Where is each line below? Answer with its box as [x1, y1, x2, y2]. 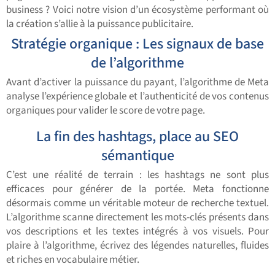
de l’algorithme [91, 52, 184, 74]
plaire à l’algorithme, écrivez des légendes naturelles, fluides [6, 238, 269, 254]
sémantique [101, 145, 174, 167]
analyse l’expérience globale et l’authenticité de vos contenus [6, 89, 269, 104]
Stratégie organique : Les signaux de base [11, 33, 264, 55]
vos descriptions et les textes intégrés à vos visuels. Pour [6, 224, 269, 239]
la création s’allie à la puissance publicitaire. [6, 17, 193, 32]
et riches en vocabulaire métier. [6, 252, 139, 268]
